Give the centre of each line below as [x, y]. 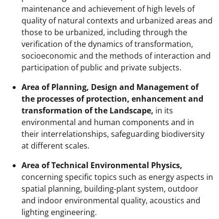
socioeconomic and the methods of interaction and [116, 56]
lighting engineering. [59, 212]
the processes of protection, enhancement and [112, 99]
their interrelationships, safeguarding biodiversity [113, 134]
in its [164, 110]
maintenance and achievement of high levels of [108, 9]
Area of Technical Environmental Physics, [102, 165]
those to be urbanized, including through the [104, 32]
